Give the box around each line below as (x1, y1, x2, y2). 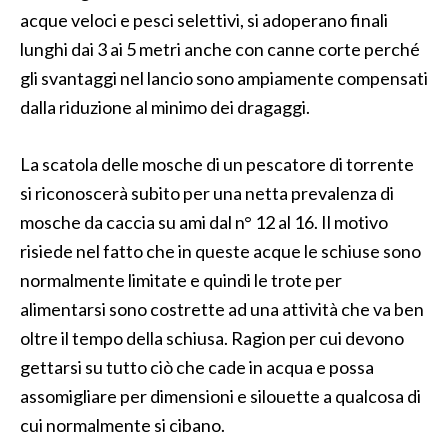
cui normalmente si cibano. (20, 414, 225, 436)
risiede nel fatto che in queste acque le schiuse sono (20, 240, 421, 262)
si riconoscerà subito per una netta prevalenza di (20, 182, 394, 204)
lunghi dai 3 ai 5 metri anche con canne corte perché (20, 38, 420, 60)
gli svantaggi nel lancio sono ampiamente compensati (20, 67, 428, 89)
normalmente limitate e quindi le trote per (20, 269, 342, 291)
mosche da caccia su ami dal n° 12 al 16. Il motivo (20, 211, 388, 233)
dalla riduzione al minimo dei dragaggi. (20, 96, 310, 118)
